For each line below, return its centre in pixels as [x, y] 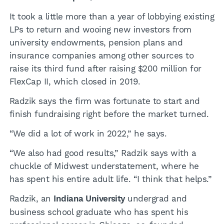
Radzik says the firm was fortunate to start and [104, 101]
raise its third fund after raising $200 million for [105, 69]
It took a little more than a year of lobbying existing [112, 17]
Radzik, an [31, 198]
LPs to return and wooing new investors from [100, 30]
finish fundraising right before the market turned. [109, 114]
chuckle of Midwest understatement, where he [104, 166]
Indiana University [89, 199]
